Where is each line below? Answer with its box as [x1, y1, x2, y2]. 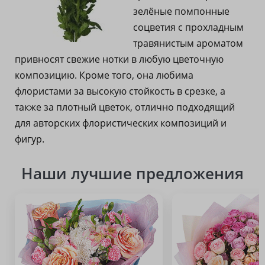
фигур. [15, 132, 44, 146]
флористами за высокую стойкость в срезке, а [15, 85, 225, 98]
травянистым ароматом [133, 37, 243, 50]
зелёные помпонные [133, 5, 230, 18]
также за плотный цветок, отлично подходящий [15, 101, 235, 114]
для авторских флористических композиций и [15, 117, 227, 130]
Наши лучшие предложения [21, 163, 244, 184]
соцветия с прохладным [133, 21, 244, 34]
